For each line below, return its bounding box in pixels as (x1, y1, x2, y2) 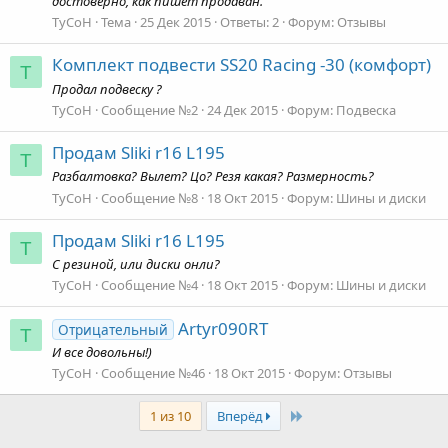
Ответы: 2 (220, 13, 279, 31)
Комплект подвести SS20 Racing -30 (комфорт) (52, 53, 431, 77)
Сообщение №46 (101, 364, 205, 383)
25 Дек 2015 (140, 13, 211, 31)
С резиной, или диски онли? (52, 255, 220, 274)
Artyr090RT (177, 316, 268, 340)
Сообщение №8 (101, 188, 198, 207)
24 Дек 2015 (207, 100, 278, 119)
